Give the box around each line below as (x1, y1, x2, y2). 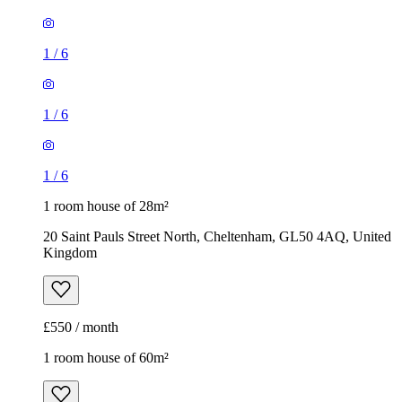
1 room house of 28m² (43, 198, 169, 214)
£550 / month (43, 319, 118, 336)
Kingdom (43, 245, 97, 261)
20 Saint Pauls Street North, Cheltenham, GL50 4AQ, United (43, 229, 391, 245)
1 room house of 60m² (43, 350, 169, 366)
